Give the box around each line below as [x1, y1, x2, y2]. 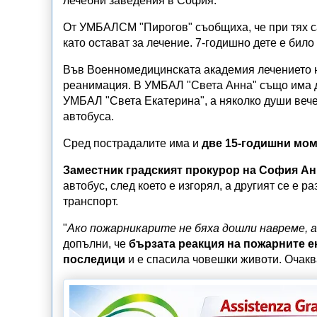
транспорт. [63, 195, 121, 207]
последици [63, 253, 125, 265]
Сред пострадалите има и [63, 137, 202, 149]
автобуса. [63, 110, 114, 122]
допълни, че [63, 237, 126, 250]
